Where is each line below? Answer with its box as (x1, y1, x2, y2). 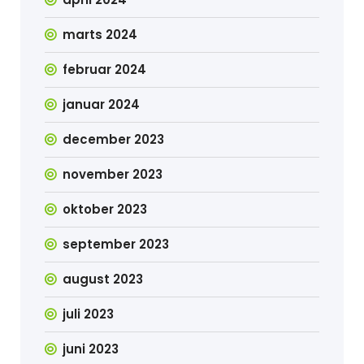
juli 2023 (63, 305, 115, 323)
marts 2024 (63, 26, 138, 43)
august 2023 (63, 271, 144, 288)
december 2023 (63, 131, 165, 148)
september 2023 (63, 236, 170, 253)
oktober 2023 (63, 201, 148, 218)
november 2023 (63, 166, 163, 183)
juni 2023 (63, 340, 119, 357)
